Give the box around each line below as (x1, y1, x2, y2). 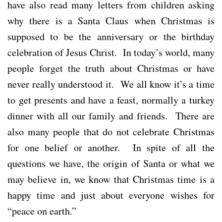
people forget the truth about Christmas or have (7, 61, 215, 75)
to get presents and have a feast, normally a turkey (7, 93, 215, 107)
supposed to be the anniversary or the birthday (7, 29, 215, 43)
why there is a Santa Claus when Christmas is (7, 13, 215, 27)
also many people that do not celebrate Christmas (7, 124, 215, 138)
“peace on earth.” (7, 204, 76, 218)
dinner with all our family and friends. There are (7, 109, 215, 122)
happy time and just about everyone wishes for (7, 188, 215, 202)
